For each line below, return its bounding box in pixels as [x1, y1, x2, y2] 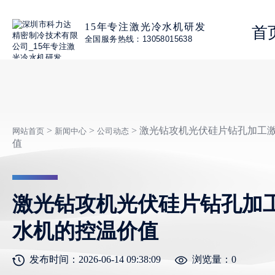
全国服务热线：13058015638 [85, 34, 193, 44]
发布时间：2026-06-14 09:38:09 [29, 254, 161, 265]
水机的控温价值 [12, 220, 158, 242]
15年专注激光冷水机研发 [85, 21, 206, 32]
